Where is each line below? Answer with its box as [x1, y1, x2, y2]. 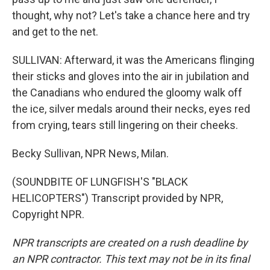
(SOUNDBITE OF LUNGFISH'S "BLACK [12, 175, 188, 188]
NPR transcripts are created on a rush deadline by [12, 236, 248, 249]
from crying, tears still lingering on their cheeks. [12, 119, 238, 131]
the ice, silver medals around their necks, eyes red [12, 102, 250, 115]
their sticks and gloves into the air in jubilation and [12, 70, 249, 83]
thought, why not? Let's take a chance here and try [12, 9, 250, 22]
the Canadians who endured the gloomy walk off [12, 86, 242, 99]
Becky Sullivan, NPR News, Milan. [12, 147, 169, 160]
